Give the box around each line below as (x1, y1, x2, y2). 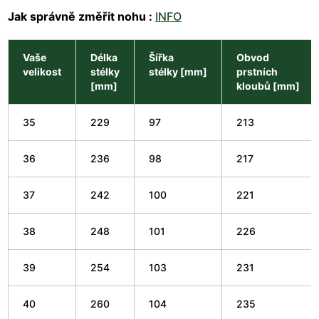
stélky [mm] (149, 65, 207, 78)
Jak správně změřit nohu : (8, 9, 152, 23)
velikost (23, 65, 61, 78)
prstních (236, 65, 278, 78)
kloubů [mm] (236, 79, 300, 92)
